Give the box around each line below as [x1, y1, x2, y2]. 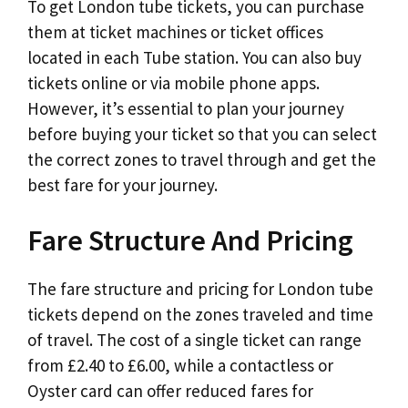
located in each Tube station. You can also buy [27, 46, 362, 68]
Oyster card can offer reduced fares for [27, 380, 313, 403]
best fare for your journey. [27, 173, 218, 196]
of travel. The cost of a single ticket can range [27, 329, 362, 352]
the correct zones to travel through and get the [27, 148, 376, 170]
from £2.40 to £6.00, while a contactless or [27, 354, 333, 377]
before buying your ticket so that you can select [27, 122, 377, 145]
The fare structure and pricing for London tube [27, 278, 373, 301]
